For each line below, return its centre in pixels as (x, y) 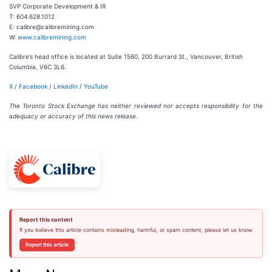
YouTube (96, 86)
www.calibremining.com (52, 37)
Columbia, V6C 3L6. (38, 67)
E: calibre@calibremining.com (52, 27)
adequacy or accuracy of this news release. (73, 116)
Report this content (46, 219)
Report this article (47, 245)
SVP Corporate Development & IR (57, 6)
